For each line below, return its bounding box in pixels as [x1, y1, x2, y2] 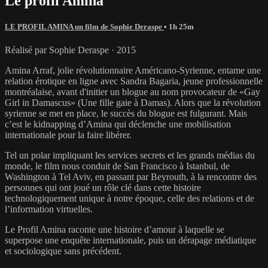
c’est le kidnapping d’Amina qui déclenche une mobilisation [5, 118, 231, 129]
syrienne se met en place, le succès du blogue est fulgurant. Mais [5, 108, 247, 118]
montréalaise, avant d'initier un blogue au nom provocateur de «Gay [5, 86, 260, 97]
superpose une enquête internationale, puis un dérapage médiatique [5, 234, 256, 245]
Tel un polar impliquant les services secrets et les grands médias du [5, 150, 255, 160]
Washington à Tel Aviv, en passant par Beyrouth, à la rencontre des [5, 171, 257, 182]
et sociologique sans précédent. [5, 245, 121, 256]
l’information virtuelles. [5, 203, 93, 214]
